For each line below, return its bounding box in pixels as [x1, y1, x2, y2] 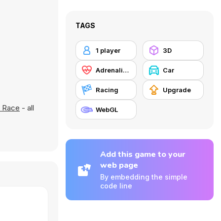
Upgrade [163, 86, 191, 94]
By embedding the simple [100, 173, 187, 181]
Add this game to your [100, 149, 185, 160]
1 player [96, 46, 120, 54]
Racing [96, 86, 118, 94]
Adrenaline [123, 66, 129, 74]
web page [100, 160, 138, 171]
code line [100, 182, 132, 190]
